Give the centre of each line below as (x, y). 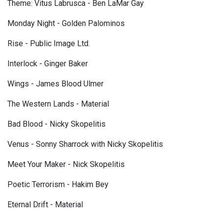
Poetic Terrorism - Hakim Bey (58, 185)
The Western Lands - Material (58, 104)
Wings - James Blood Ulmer (55, 84)
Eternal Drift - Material (45, 205)
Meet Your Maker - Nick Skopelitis (66, 165)
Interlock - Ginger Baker (48, 64)
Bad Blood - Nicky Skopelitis (56, 124)
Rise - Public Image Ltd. (49, 44)
